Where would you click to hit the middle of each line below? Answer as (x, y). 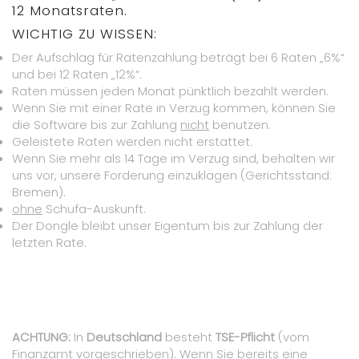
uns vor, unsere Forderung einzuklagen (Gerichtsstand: (172, 175)
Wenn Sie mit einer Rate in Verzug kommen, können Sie (174, 108)
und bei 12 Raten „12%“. (77, 75)
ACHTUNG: (43, 337)
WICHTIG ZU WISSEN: (85, 34)
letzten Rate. (49, 243)
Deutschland (124, 337)
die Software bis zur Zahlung (96, 125)
